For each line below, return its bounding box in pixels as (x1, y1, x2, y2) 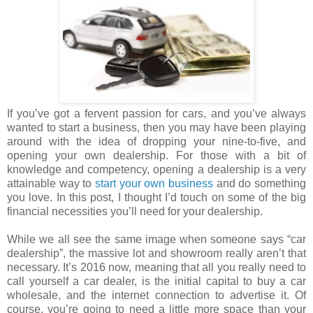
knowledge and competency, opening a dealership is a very (7, 163, 306, 175)
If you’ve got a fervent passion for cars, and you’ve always (7, 107, 306, 119)
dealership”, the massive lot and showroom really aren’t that (7, 247, 306, 259)
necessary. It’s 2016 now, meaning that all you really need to (7, 261, 306, 273)
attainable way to (7, 177, 95, 189)
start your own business (95, 177, 213, 189)
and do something (213, 177, 306, 189)
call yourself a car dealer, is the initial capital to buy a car (7, 275, 306, 287)
